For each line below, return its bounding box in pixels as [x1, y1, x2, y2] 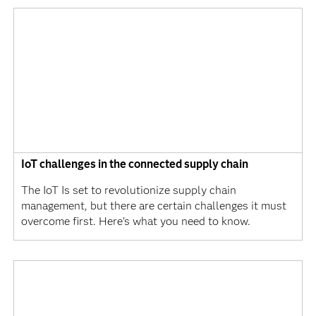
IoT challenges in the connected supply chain [20, 157, 248, 171]
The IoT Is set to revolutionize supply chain [20, 183, 236, 197]
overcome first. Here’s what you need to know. [20, 214, 250, 228]
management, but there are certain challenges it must [20, 198, 286, 212]
